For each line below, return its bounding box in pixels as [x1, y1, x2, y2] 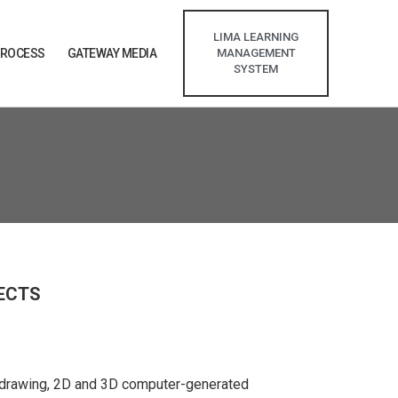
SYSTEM [234, 62, 279, 76]
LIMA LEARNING [213, 30, 299, 44]
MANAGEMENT [216, 46, 296, 60]
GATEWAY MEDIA [67, 46, 157, 60]
